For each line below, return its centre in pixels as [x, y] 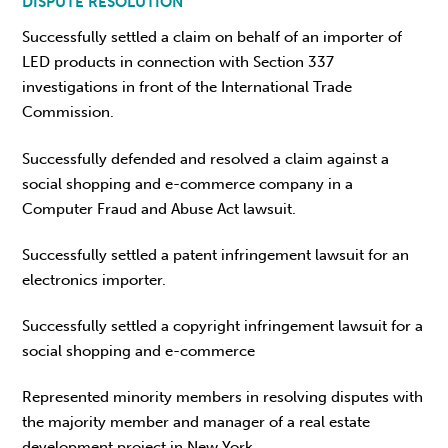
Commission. [68, 112]
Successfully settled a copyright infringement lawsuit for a [223, 326]
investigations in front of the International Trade [187, 87]
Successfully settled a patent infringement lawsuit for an [216, 254]
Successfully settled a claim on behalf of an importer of [212, 37]
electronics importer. [94, 279]
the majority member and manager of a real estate [196, 422]
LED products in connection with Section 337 [178, 62]
